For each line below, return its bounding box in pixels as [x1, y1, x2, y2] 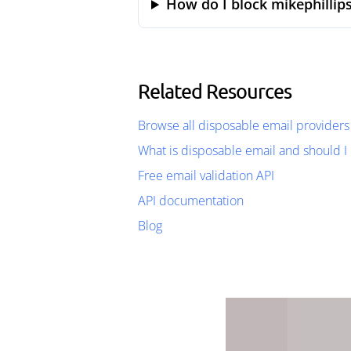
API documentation [138, 192, 244, 209]
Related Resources [138, 79, 291, 103]
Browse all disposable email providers [138, 117, 349, 134]
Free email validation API [138, 167, 274, 184]
